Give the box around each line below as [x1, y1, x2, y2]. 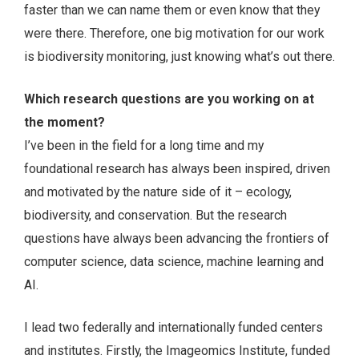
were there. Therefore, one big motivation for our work [24, 26, 325, 42]
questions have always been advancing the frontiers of [24, 230, 329, 246]
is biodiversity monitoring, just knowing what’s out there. [24, 49, 335, 65]
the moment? [24, 114, 105, 130]
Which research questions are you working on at [24, 91, 314, 107]
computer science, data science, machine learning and [24, 253, 324, 269]
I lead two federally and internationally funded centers [24, 319, 323, 335]
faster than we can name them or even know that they [24, 2, 320, 18]
